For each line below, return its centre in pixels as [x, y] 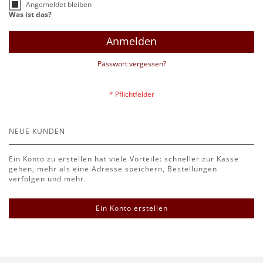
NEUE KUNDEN [37, 131]
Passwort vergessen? [131, 64]
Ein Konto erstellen [131, 208]
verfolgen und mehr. [48, 179]
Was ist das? [30, 14]
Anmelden [131, 41]
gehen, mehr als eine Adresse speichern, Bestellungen [113, 169]
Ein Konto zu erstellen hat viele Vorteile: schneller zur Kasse [124, 159]
